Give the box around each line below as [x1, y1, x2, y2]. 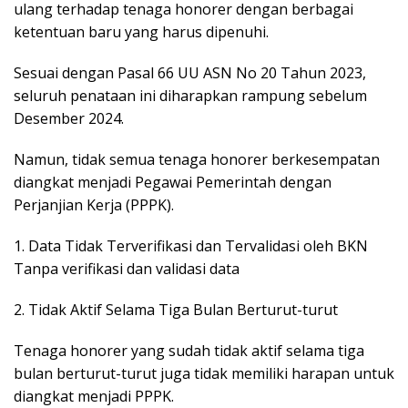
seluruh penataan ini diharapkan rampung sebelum [14, 86, 367, 107]
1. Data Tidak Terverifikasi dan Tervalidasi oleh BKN [14, 236, 368, 257]
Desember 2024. [14, 108, 124, 129]
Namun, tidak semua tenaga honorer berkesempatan [14, 149, 380, 170]
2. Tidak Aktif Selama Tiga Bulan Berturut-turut [14, 300, 338, 321]
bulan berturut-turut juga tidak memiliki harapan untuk [14, 363, 394, 384]
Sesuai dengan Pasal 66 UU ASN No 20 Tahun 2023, [14, 63, 366, 84]
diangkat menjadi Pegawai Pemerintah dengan [14, 172, 331, 193]
